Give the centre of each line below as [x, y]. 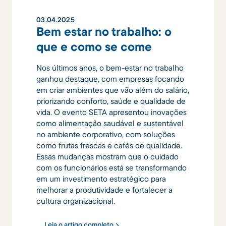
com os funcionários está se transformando [111, 167]
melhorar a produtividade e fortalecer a [104, 189]
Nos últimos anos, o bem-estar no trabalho [110, 67]
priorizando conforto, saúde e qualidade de [111, 101]
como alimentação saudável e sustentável [110, 123]
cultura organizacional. [76, 201]
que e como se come [94, 46]
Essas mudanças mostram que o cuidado [107, 156]
